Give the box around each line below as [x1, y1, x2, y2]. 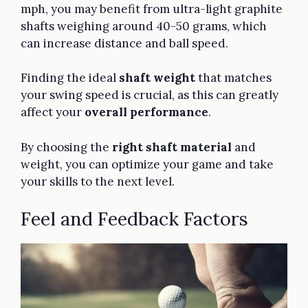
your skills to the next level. [21, 173, 175, 189]
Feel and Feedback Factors [21, 207, 248, 231]
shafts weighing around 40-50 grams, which [21, 18, 267, 34]
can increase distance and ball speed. [21, 35, 228, 51]
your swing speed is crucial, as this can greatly [21, 87, 278, 103]
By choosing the [21, 139, 112, 155]
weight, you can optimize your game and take [21, 156, 274, 172]
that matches [195, 70, 272, 86]
